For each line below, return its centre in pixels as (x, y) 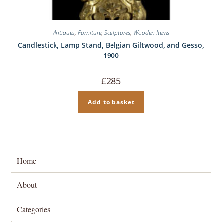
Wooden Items (151, 32)
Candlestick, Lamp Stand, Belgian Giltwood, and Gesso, (111, 45)
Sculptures (117, 32)
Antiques (64, 32)
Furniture (89, 32)
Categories (34, 209)
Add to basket (111, 102)
